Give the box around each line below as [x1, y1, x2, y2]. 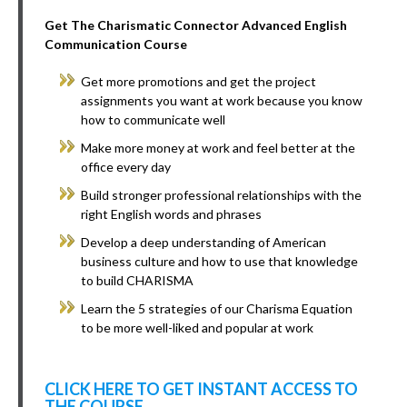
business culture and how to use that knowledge [81, 253, 358, 270]
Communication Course [45, 36, 187, 53]
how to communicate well [81, 112, 225, 128]
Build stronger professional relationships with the [81, 187, 362, 203]
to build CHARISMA [81, 273, 194, 289]
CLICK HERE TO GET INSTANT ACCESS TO [45, 379, 358, 400]
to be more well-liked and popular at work [81, 320, 313, 336]
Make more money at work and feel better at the [81, 140, 355, 156]
